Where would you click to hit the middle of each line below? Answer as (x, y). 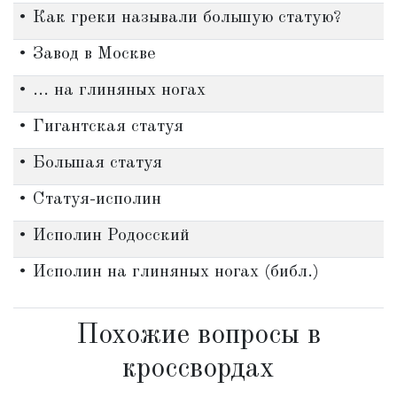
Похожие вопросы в (198, 336)
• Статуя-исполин (89, 199)
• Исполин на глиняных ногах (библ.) (168, 272)
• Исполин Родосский (103, 236)
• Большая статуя (90, 163)
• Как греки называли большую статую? (179, 18)
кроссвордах (198, 370)
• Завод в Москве (86, 54)
